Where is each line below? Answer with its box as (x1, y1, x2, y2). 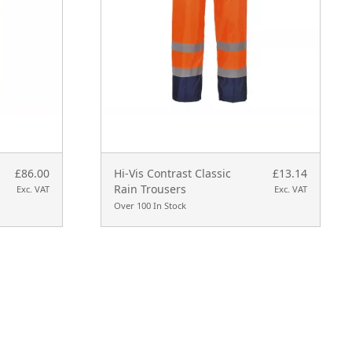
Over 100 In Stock (113, 200, 186, 212)
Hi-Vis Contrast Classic (113, 166, 231, 181)
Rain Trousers (113, 181, 186, 197)
